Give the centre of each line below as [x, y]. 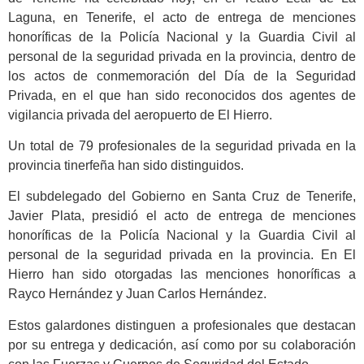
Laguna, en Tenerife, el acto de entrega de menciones [182, 17]
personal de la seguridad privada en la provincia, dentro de [182, 56]
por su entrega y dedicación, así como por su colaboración [182, 344]
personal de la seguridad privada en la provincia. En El [182, 255]
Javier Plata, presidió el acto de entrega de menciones [182, 216]
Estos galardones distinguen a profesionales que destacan [182, 325]
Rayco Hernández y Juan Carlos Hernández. [137, 294]
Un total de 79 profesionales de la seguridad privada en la [182, 146]
